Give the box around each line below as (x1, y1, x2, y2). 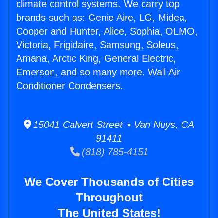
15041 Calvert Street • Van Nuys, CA (31, 119, 194, 130)
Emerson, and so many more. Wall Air (16, 67, 180, 78)
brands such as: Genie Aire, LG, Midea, (16, 12, 187, 23)
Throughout (75, 191, 143, 204)
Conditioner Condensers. (16, 80, 123, 91)
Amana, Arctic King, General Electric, (16, 53, 176, 64)
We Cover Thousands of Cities (24, 175, 194, 189)
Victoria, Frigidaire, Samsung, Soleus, (16, 39, 179, 51)
